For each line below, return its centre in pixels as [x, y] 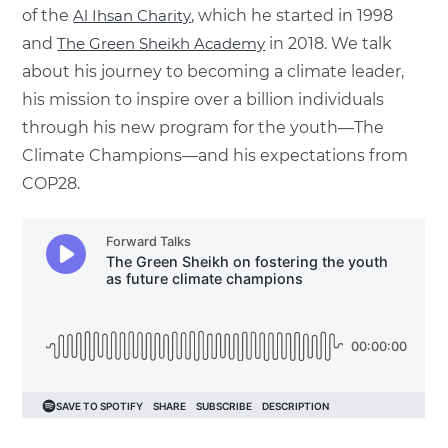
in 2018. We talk [329, 43]
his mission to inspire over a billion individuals [203, 99]
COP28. [51, 183]
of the [48, 15]
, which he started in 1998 [292, 15]
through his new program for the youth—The [203, 127]
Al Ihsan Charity [132, 15]
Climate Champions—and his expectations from [215, 155]
